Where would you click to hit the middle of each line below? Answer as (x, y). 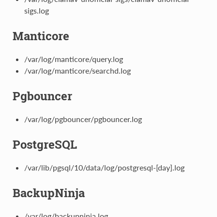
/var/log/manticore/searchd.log (77, 71)
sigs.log (36, 11)
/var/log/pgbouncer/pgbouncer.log (83, 119)
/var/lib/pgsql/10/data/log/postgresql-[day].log (104, 168)
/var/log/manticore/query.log (73, 59)
